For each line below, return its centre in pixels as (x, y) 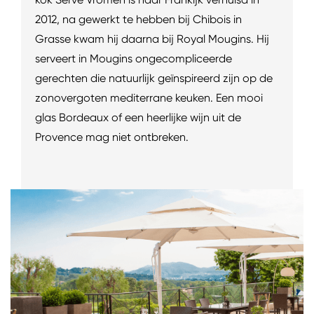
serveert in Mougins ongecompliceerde (134, 58)
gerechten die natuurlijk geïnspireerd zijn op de (154, 78)
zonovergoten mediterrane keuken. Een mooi (149, 97)
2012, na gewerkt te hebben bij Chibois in (138, 19)
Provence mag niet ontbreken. (112, 137)
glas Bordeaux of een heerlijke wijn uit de (138, 117)
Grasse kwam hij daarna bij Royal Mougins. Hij (152, 39)
